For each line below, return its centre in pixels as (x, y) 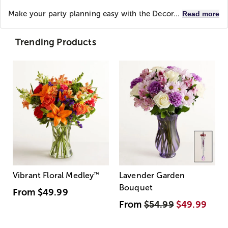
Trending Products (56, 42)
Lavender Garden (152, 176)
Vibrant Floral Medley (53, 176)
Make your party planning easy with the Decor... (95, 14)
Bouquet (136, 188)
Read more (201, 14)
